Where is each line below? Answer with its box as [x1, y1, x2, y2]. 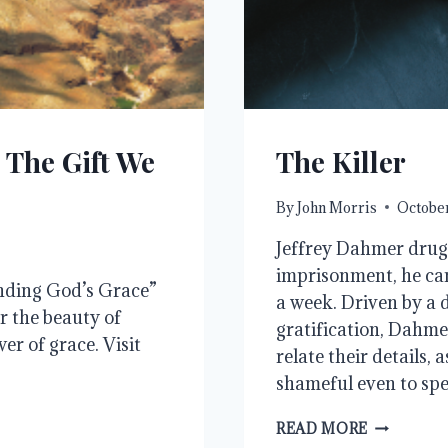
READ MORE [276, 418, 369, 438]
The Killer [276, 142, 406, 180]
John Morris [297, 197, 378, 217]
